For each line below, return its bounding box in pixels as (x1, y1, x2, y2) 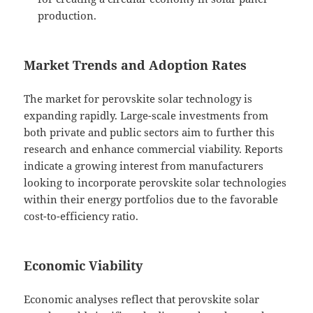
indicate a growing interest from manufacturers (24, 159, 264, 173)
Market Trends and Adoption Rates (24, 57, 247, 74)
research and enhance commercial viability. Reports (24, 142, 284, 156)
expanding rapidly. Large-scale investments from (24, 108, 269, 123)
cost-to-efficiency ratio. (24, 209, 139, 224)
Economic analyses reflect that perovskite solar (24, 292, 260, 307)
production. (38, 8, 97, 23)
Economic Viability (24, 257, 143, 275)
